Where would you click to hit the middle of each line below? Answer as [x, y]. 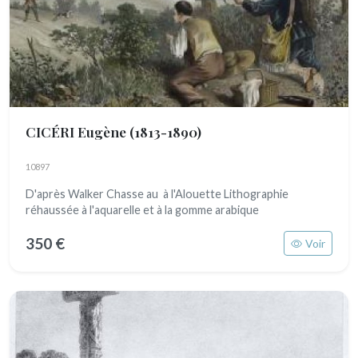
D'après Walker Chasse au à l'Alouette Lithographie [157, 194]
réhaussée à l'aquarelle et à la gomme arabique [142, 210]
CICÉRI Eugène [78, 131]
